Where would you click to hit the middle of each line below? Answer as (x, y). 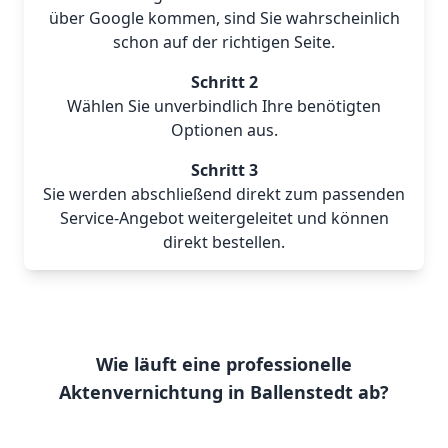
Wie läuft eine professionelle (224, 364)
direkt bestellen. (224, 242)
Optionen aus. (224, 130)
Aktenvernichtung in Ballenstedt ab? (224, 392)
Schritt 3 (224, 170)
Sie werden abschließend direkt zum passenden (224, 194)
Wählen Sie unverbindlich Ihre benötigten (224, 106)
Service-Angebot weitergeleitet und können (224, 218)
